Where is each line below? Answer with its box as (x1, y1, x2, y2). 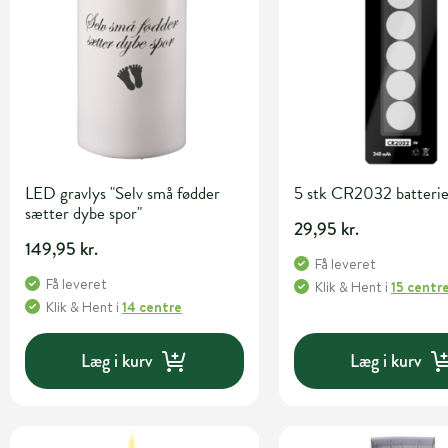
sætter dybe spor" (25, 201, 142, 227)
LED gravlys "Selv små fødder (25, 181, 220, 207)
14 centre (122, 297, 182, 318)
